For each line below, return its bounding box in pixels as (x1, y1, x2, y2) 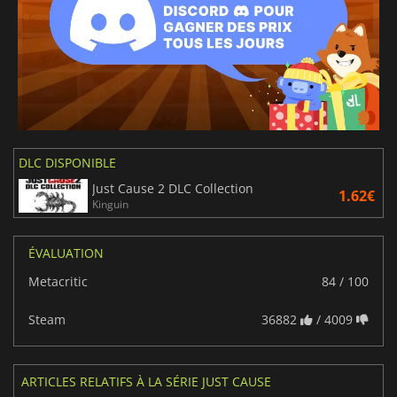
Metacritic (28, 273, 88, 291)
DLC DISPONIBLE (19, 154, 116, 172)
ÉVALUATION (28, 245, 104, 262)
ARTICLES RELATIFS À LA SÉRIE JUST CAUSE (21, 373, 271, 391)
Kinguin (92, 197, 128, 213)
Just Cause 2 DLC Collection (92, 180, 253, 198)
